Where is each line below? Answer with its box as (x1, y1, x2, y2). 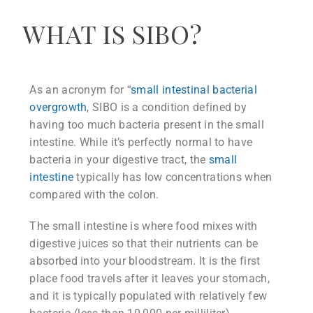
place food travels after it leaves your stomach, (29, 271, 270, 285)
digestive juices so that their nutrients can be (29, 236, 259, 250)
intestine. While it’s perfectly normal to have (29, 135, 253, 149)
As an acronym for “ (29, 82, 131, 96)
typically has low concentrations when (73, 170, 272, 184)
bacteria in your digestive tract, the (29, 152, 206, 166)
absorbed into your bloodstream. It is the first (29, 254, 261, 268)
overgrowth (29, 100, 87, 114)
